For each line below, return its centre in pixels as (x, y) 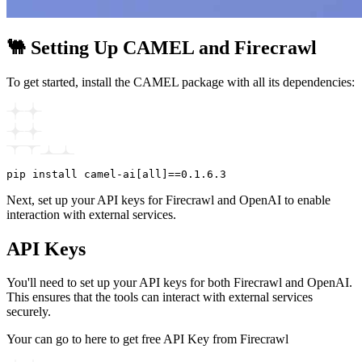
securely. (29, 312)
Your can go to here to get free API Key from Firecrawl (147, 339)
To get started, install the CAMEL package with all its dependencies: (181, 82)
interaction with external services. (91, 214)
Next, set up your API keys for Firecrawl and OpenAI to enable (168, 200)
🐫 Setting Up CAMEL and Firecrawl (162, 47)
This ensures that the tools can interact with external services (160, 297)
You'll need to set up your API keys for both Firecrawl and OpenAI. (179, 283)
